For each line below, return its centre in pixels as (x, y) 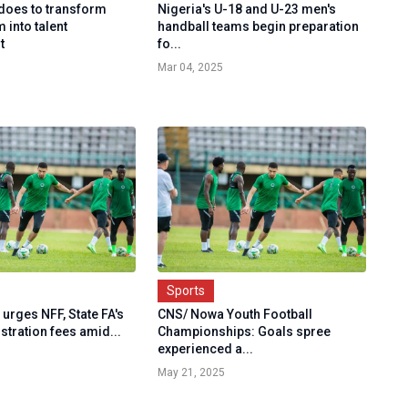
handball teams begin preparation (258, 27)
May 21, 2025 (191, 373)
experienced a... (205, 349)
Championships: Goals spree (244, 332)
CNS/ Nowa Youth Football (235, 315)
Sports (185, 291)
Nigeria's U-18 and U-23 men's (246, 10)
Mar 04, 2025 (190, 68)
